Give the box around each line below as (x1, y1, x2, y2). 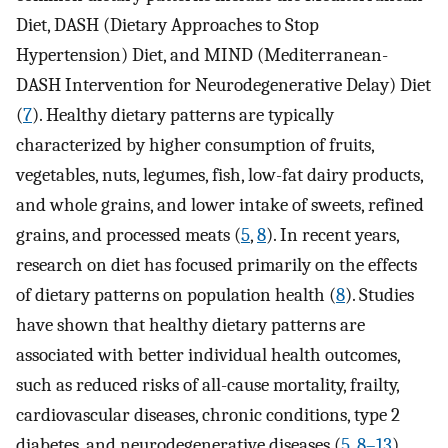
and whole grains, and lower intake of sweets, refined (16, 193, 424, 216)
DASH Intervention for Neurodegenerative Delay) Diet (16, 73, 431, 96)
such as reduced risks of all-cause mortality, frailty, (16, 373, 399, 396)
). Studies (345, 283, 414, 306)
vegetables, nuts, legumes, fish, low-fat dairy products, (16, 163, 423, 186)
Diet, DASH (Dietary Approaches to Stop (16, 13, 319, 36)
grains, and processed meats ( (16, 223, 241, 246)
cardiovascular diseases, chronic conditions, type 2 (16, 403, 400, 426)
